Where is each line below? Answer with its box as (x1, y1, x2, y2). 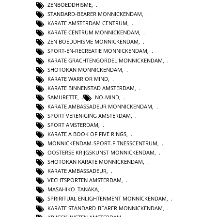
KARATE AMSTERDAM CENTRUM (47, 19, 127, 27)
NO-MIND (95, 93, 119, 101)
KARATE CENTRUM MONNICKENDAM (47, 29, 139, 36)
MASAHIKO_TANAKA (47, 186, 98, 193)
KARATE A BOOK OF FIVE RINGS (47, 130, 126, 138)
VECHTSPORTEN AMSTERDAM (47, 176, 122, 184)
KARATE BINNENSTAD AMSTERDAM (47, 84, 135, 92)
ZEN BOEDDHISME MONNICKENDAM (47, 38, 139, 46)
